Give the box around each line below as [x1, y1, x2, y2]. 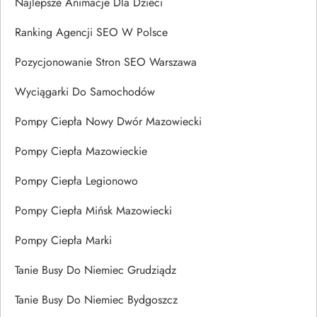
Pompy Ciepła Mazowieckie [15, 142, 147, 159]
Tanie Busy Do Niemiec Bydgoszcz [15, 291, 178, 308]
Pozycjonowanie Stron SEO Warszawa [15, 53, 197, 70]
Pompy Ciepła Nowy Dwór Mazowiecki [15, 113, 202, 129]
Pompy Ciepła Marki [15, 231, 112, 248]
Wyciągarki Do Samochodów [15, 83, 155, 100]
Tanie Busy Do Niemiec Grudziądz [15, 261, 176, 278]
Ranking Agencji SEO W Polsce [15, 23, 168, 40]
